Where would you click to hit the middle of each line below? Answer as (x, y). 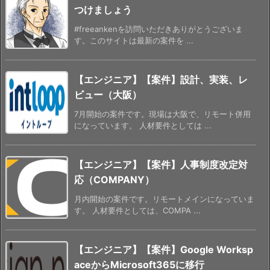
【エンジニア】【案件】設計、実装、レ (161, 79)
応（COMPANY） (114, 179)
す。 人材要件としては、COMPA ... (137, 210)
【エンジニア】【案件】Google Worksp (164, 249)
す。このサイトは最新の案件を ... (134, 40)
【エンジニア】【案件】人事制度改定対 (161, 164)
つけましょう (103, 9)
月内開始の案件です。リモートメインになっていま (164, 199)
